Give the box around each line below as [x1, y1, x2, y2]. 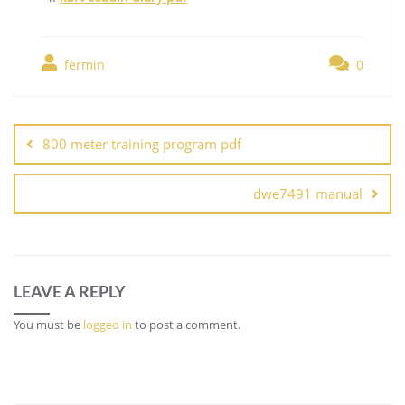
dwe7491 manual [253, 184, 363, 203]
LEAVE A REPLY [14, 281, 126, 302]
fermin [61, 56, 105, 74]
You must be [14, 316, 83, 334]
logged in [83, 316, 132, 334]
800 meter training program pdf [42, 135, 241, 154]
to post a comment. [132, 316, 240, 334]
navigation [13, 118, 118, 145]
